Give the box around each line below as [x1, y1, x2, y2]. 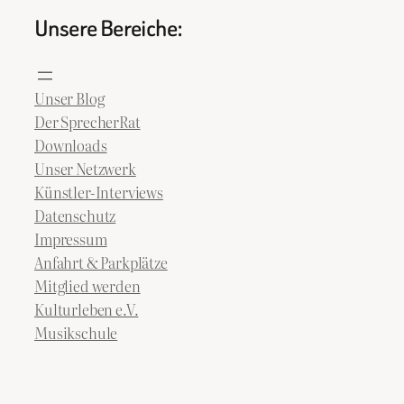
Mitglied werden [34, 274, 141, 297]
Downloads [34, 133, 107, 156]
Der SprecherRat [34, 110, 141, 133]
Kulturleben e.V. [34, 298, 139, 320]
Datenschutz [34, 204, 116, 226]
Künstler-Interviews [34, 180, 163, 203]
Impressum [34, 227, 107, 250]
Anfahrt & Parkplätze [34, 251, 168, 273]
